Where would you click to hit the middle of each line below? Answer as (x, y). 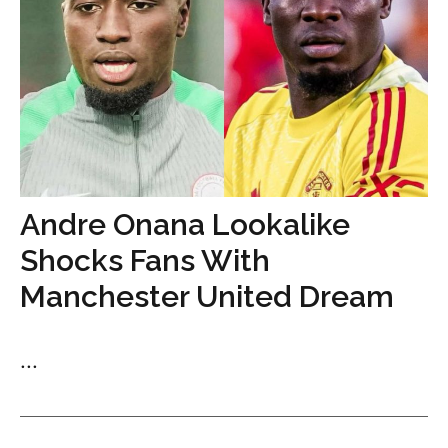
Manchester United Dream (207, 297)
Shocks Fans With (145, 261)
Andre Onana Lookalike (185, 225)
